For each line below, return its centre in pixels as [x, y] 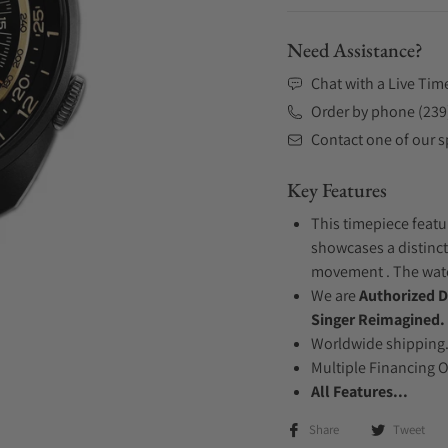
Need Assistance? [355, 50]
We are [335, 295]
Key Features [337, 190]
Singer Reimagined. [378, 319]
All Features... [359, 391]
